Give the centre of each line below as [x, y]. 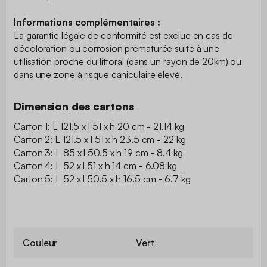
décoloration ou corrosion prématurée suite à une [117, 48]
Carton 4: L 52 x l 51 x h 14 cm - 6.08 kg [95, 165]
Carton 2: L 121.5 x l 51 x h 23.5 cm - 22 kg [100, 139]
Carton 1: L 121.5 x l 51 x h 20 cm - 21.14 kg [99, 126]
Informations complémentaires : [87, 22]
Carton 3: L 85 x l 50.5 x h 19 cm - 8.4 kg [98, 152]
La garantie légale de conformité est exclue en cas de [123, 35]
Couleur [40, 242]
